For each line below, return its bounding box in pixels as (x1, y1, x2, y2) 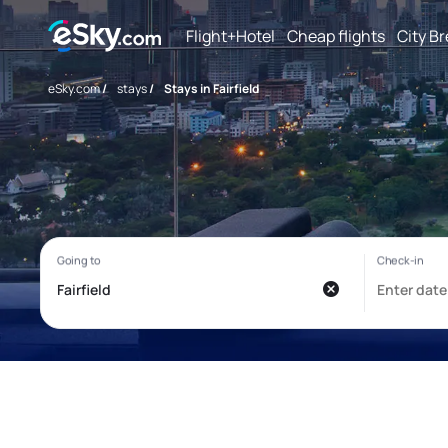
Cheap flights (287, 24, 385, 47)
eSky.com (48, 80, 100, 97)
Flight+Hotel (186, 24, 275, 47)
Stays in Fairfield (164, 80, 259, 97)
